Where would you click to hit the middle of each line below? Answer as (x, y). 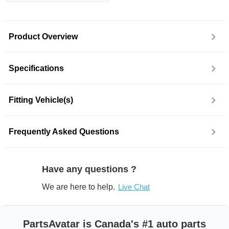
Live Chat (134, 187)
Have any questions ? (89, 169)
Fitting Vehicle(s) (41, 100)
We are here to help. (78, 187)
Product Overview (43, 37)
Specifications (36, 68)
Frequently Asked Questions (64, 132)
